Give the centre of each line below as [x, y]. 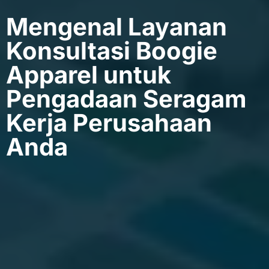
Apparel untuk [89, 75]
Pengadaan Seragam [126, 99]
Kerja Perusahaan [109, 123]
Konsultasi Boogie [112, 51]
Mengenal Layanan [116, 27]
